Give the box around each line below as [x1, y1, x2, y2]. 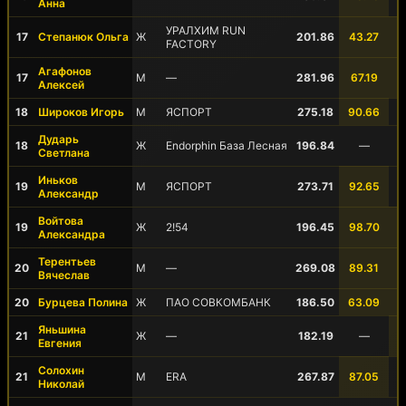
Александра [38, 227, 105, 241]
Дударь [38, 132, 79, 146]
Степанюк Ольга [38, 30, 129, 43]
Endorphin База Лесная [166, 139, 287, 152]
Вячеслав [38, 268, 90, 282]
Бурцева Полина [38, 295, 128, 309]
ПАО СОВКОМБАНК [166, 295, 271, 309]
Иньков [38, 173, 78, 187]
